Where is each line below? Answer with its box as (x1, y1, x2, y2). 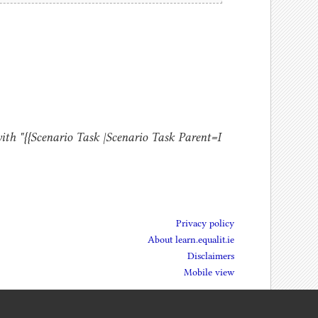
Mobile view (184, 267, 235, 278)
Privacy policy (176, 217, 235, 229)
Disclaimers (187, 251, 235, 262)
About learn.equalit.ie (148, 234, 235, 245)
